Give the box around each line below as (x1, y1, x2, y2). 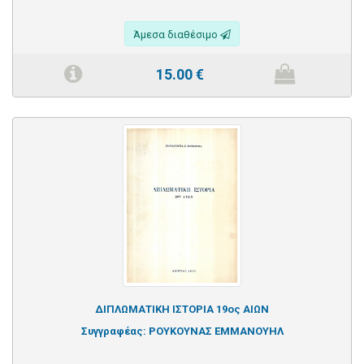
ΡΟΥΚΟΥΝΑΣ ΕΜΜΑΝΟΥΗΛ (148, 324, 284, 337)
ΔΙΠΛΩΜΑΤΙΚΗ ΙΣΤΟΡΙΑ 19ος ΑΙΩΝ (95, 302, 269, 315)
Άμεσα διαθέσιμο (133, 28, 220, 41)
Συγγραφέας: (80, 324, 149, 337)
